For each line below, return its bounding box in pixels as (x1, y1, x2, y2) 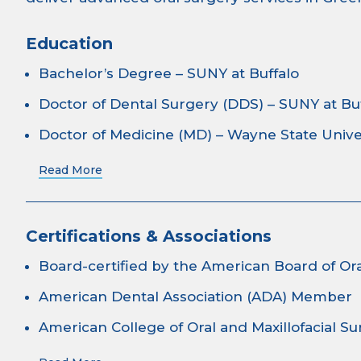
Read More (39, 163, 102, 177)
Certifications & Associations (26, 226, 272, 246)
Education (26, 34, 113, 53)
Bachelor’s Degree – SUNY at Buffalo (39, 65, 299, 81)
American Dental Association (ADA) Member (39, 288, 352, 305)
